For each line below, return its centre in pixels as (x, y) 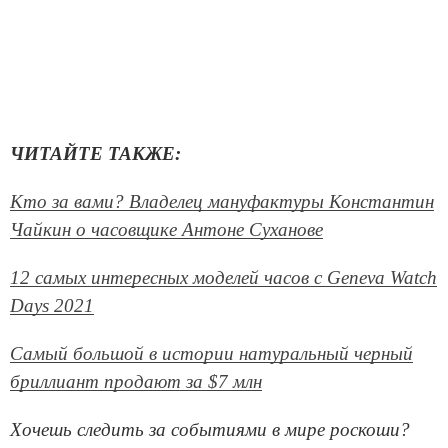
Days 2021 (52, 305)
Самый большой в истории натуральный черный (211, 353)
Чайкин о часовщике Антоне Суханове (166, 229)
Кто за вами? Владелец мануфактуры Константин (222, 201)
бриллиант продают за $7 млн (136, 381)
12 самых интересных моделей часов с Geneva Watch (223, 277)
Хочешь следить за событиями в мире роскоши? (210, 429)
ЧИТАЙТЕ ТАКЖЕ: (95, 153)
